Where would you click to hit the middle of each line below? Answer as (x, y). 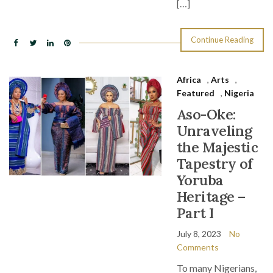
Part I (195, 213)
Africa (189, 80)
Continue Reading (222, 40)
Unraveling (214, 131)
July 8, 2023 (199, 234)
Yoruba (200, 180)
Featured (196, 93)
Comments (198, 247)
